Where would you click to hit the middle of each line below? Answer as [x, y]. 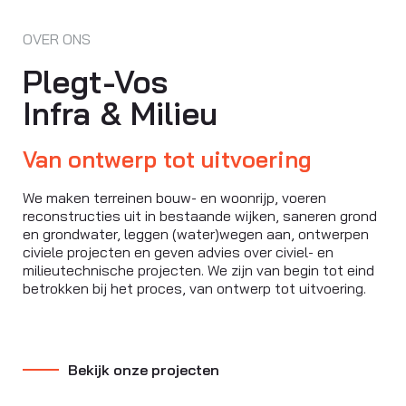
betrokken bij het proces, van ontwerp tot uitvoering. [194, 289]
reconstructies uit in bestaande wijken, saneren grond [200, 216]
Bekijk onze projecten [144, 370]
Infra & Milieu [120, 114]
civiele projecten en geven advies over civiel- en [178, 252]
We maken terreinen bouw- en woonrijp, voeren [174, 198]
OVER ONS [57, 39]
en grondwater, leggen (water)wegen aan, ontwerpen [196, 234]
